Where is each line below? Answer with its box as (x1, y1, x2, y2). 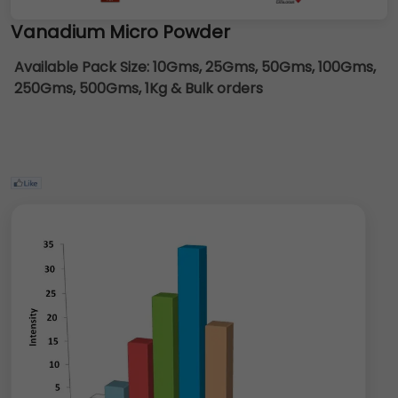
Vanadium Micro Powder (11, 20, 230, 44)
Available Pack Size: (14, 57, 153, 77)
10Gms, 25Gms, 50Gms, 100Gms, (153, 57, 376, 77)
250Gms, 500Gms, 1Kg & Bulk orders (14, 78, 263, 99)
